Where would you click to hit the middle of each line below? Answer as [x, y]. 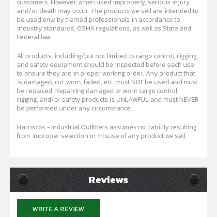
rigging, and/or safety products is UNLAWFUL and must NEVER [108, 100]
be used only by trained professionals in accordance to [99, 20]
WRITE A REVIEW [58, 209]
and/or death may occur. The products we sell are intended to [54, 11]
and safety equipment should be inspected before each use [106, 65]
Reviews [108, 180]
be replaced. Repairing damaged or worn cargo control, [36, 91]
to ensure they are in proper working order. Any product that [81, 73]
